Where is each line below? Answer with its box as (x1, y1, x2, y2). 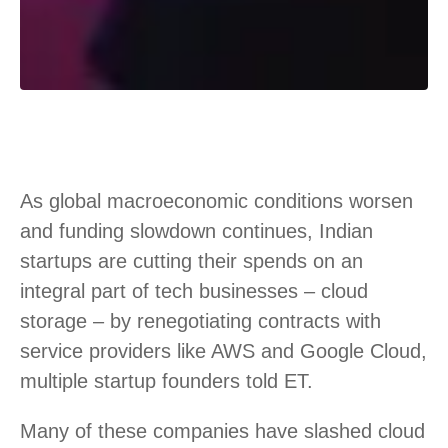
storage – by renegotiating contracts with (20, 309, 381, 332)
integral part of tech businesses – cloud (20, 279, 368, 302)
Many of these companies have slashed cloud (20, 419, 425, 442)
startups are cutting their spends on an (20, 249, 363, 272)
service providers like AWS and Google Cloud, (20, 339, 427, 362)
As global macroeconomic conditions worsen (20, 189, 413, 212)
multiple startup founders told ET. (20, 369, 313, 392)
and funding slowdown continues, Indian (20, 219, 373, 242)
